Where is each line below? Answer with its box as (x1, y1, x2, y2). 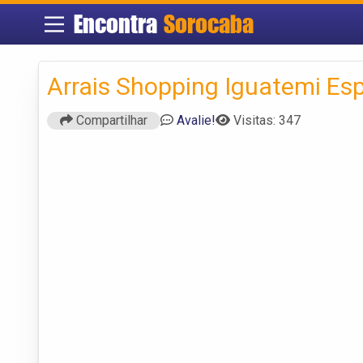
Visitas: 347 (233, 112, 301, 128)
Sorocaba (163, 9, 254, 39)
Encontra (73, 9, 164, 39)
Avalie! (177, 112, 216, 128)
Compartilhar (73, 112, 147, 128)
